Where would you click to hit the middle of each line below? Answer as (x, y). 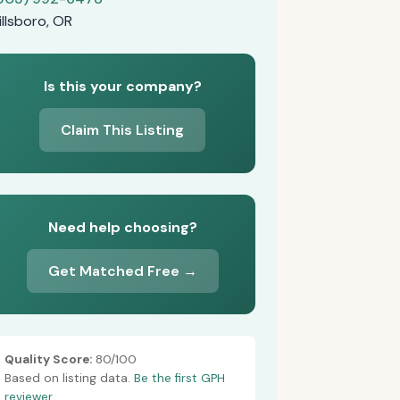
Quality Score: (48, 359)
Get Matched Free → (122, 271)
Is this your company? (122, 86)
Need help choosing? (122, 227)
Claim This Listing (123, 130)
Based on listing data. (69, 378)
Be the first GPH (179, 378)
